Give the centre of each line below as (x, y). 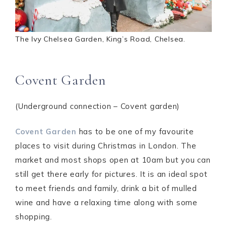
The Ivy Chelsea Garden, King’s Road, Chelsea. (100, 39)
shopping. (34, 217)
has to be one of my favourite (135, 131)
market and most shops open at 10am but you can (113, 160)
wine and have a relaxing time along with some (106, 202)
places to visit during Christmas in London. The (106, 146)
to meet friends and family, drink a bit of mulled (106, 188)
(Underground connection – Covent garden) (98, 106)
